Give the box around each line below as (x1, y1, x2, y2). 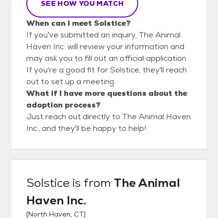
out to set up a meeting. (26, 76, 116, 87)
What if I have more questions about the (26, 88, 187, 98)
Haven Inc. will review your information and (26, 41, 184, 52)
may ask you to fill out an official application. (26, 53, 188, 63)
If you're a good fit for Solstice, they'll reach (26, 64, 187, 75)
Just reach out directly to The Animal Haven (26, 111, 191, 122)
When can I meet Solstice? (26, 18, 130, 28)
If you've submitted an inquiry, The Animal (26, 29, 181, 40)
